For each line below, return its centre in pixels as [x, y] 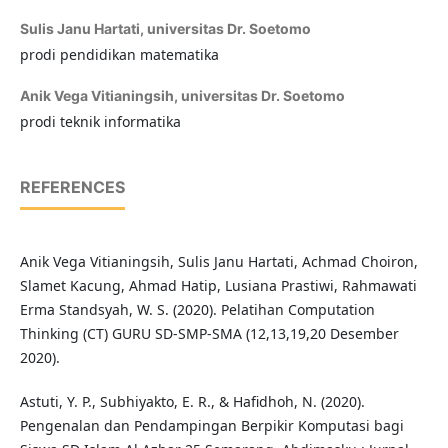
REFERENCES [72, 187]
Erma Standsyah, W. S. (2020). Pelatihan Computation [197, 310]
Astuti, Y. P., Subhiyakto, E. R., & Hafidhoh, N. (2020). [192, 402]
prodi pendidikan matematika [119, 55]
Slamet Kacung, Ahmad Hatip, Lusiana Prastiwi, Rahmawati [218, 286]
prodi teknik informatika [100, 122]
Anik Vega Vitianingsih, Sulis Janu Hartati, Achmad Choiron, [218, 262]
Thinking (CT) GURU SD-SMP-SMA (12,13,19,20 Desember [209, 334]
